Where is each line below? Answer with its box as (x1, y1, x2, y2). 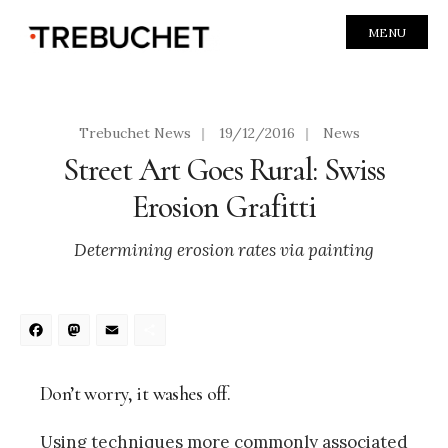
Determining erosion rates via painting (74, 238, 374, 261)
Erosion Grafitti (132, 187, 316, 226)
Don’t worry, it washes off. (40, 381, 231, 406)
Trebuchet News (78, 123, 191, 142)
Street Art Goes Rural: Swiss (63, 150, 385, 189)
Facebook (59, 315, 197, 357)
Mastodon (97, 315, 244, 357)
